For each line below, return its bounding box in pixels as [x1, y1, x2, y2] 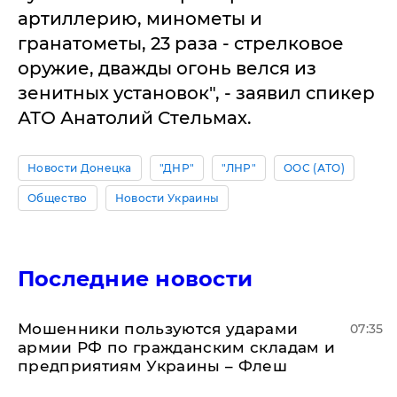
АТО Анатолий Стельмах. [18, 107, 252, 128]
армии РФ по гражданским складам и [18, 339, 336, 356]
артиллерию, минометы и [18, 8, 262, 29]
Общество [27, 191, 88, 205]
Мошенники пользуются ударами [18, 320, 299, 338]
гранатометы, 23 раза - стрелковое [18, 33, 344, 54]
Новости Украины [114, 191, 220, 205]
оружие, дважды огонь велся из [18, 58, 316, 79]
